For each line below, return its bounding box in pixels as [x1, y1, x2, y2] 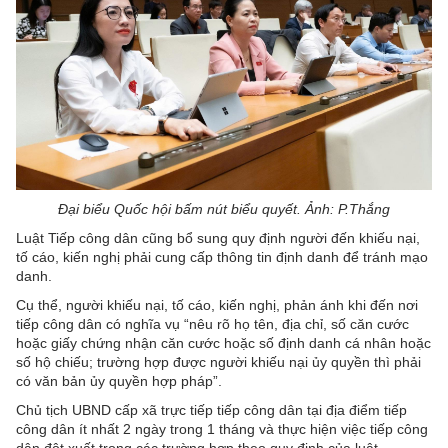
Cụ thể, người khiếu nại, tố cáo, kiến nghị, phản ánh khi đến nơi [16, 296, 418, 313]
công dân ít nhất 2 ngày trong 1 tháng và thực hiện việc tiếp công [16, 420, 428, 437]
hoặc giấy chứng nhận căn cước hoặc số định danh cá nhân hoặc [16, 334, 431, 351]
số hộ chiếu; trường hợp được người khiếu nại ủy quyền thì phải [16, 353, 421, 370]
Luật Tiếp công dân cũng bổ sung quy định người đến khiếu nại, [16, 229, 420, 246]
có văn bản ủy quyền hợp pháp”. [16, 372, 222, 389]
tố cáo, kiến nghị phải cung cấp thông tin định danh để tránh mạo [16, 248, 428, 265]
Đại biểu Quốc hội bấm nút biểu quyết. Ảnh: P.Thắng [58, 200, 390, 217]
